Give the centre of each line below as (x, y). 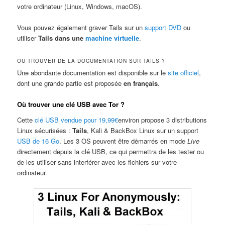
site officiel (184, 72)
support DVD (163, 28)
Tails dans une (62, 38)
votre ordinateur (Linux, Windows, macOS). (80, 7)
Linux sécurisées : (45, 131)
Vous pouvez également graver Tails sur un (81, 28)
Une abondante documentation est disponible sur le (93, 72)
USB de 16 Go (38, 141)
